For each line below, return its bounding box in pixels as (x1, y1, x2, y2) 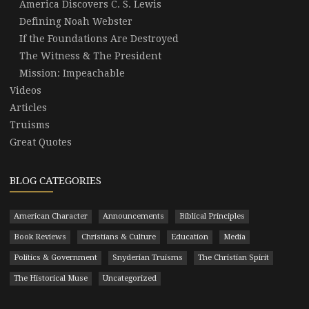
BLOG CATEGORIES (10, 174, 101, 187)
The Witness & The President (19, 50, 161, 61)
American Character (14, 211, 88, 221)
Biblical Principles (179, 211, 245, 221)
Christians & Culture (81, 232, 156, 241)
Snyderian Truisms (112, 252, 183, 262)
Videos (10, 84, 41, 96)
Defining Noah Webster (19, 15, 132, 27)
